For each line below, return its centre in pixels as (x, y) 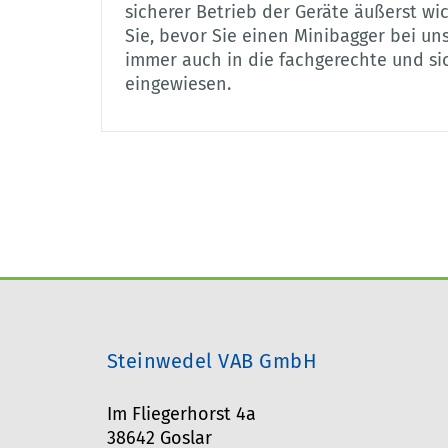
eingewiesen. (177, 84)
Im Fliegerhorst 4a (181, 414)
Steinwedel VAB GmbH (212, 361)
